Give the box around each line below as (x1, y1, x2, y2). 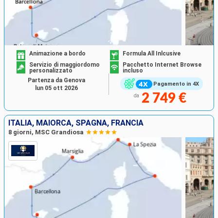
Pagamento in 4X (153, 80, 199, 87)
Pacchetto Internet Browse (123, 61, 201, 69)
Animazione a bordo (29, 50, 86, 57)
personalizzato (29, 67, 73, 74)
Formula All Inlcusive (123, 50, 181, 57)
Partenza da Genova (28, 77, 85, 84)
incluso (123, 67, 143, 74)
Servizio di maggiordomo (29, 61, 100, 69)
